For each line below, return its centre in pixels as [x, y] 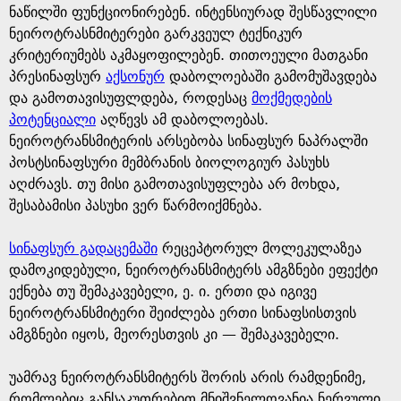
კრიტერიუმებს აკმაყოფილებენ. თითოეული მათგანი [188, 55]
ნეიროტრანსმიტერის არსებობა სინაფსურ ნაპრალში [188, 141]
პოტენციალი [52, 119]
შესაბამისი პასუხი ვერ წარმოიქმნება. [136, 205]
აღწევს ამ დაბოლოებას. [182, 119]
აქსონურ [135, 77]
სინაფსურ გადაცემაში [83, 248]
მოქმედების [292, 98]
